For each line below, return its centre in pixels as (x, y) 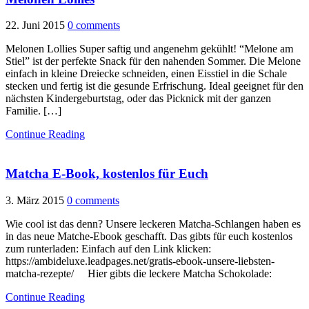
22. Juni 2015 (35, 26)
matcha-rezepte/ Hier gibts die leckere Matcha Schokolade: (139, 273)
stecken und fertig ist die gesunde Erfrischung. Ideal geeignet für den (154, 86)
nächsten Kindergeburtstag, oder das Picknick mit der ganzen (138, 99)
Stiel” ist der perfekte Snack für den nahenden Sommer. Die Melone (153, 61)
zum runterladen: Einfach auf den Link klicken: (108, 248)
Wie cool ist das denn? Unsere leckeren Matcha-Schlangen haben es (153, 223)
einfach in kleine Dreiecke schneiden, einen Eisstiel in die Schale (146, 74)
